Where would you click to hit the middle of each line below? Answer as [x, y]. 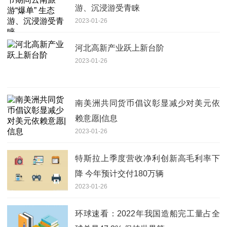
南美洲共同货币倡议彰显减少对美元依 [147, 103]
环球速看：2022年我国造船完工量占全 [147, 214]
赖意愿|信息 [96, 119]
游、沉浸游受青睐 [107, 8]
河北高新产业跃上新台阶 [120, 48]
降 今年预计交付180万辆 [119, 174]
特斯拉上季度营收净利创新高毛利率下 [147, 159]
